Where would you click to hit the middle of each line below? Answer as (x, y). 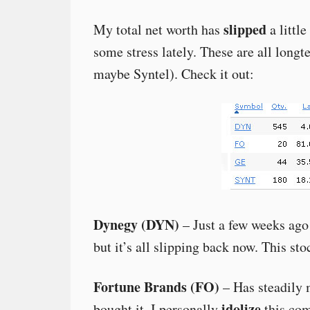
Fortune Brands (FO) (156, 287)
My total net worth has (158, 29)
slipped (245, 29)
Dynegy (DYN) (136, 225)
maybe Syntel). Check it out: (174, 74)
